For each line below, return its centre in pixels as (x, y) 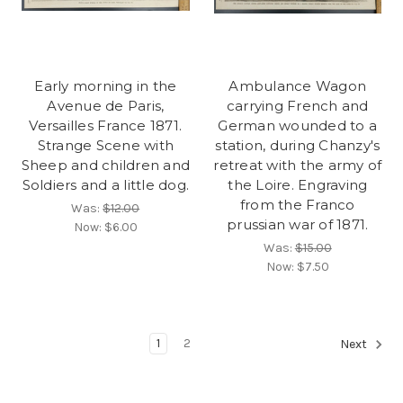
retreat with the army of (298, 165)
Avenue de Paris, (106, 105)
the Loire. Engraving (298, 184)
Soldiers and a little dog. (105, 184)
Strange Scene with (105, 145)
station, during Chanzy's (298, 145)
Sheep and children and (105, 165)
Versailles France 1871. (106, 125)
